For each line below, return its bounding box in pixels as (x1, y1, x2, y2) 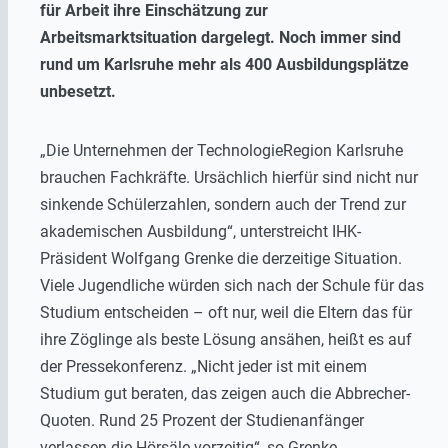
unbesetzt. (40, 81, 116, 101)
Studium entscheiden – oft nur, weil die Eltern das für (40, 302, 412, 322)
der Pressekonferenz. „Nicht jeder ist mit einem (40, 356, 367, 376)
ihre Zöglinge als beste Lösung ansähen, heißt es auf (40, 329, 412, 349)
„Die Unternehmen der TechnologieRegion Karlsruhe (40, 140, 403, 160)
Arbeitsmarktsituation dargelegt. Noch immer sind (40, 27, 401, 47)
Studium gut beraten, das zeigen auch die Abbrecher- (40, 383, 410, 403)
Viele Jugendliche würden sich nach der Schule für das (40, 275, 424, 295)
